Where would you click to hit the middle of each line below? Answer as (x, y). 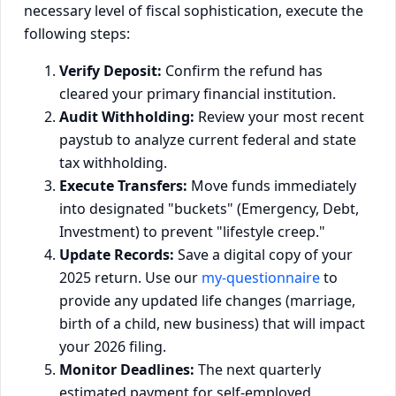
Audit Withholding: (127, 116)
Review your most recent (279, 116)
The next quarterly (258, 369)
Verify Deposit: (110, 70)
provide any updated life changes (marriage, (207, 300)
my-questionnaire (261, 277)
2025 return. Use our (130, 277)
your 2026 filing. (113, 346)
